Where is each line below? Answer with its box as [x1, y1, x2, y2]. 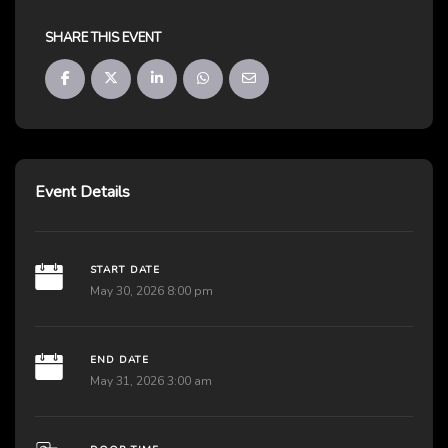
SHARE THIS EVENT [45, 29, 161, 48]
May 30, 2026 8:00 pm [89, 283, 213, 300]
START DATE [89, 263, 160, 278]
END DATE [89, 353, 149, 368]
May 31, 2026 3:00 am [89, 373, 212, 390]
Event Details [35, 181, 130, 204]
